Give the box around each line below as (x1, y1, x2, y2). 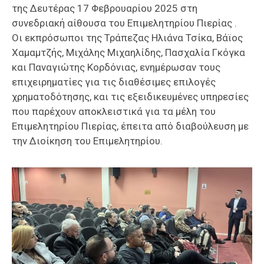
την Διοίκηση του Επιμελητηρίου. (12, 134, 163, 147)
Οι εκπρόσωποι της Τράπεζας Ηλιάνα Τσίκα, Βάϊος (12, 31, 243, 44)
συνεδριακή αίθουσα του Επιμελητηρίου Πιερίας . (12, 16, 237, 29)
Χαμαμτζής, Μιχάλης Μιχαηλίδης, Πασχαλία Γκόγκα (12, 46, 245, 58)
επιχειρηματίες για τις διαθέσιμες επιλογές (12, 75, 216, 88)
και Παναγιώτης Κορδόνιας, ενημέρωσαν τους (12, 61, 220, 73)
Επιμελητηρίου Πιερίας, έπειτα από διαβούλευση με (12, 120, 249, 132)
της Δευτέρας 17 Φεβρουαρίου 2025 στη (12, 2, 197, 14)
